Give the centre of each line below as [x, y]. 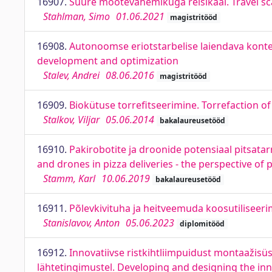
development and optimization [108, 61]
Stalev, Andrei [71, 75]
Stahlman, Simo [76, 16]
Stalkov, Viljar [71, 120]
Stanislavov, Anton [81, 223]
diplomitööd [202, 224]
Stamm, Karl [69, 178]
